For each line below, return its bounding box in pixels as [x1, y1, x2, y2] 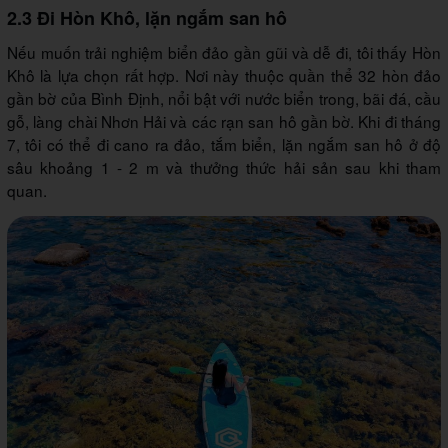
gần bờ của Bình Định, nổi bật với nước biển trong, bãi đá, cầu [7, 86, 441, 109]
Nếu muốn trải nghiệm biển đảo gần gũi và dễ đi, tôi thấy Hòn [7, 40, 441, 63]
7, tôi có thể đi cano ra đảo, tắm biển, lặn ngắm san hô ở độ [7, 132, 441, 155]
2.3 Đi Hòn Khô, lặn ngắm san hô [7, 4, 287, 31]
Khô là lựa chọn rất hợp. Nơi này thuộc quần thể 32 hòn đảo [7, 63, 441, 86]
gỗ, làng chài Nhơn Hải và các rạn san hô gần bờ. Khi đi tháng [7, 109, 441, 132]
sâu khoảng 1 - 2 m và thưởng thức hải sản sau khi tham [7, 155, 441, 178]
